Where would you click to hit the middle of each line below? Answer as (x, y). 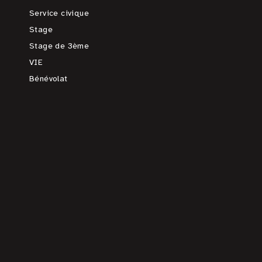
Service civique (59, 13)
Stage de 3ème (59, 46)
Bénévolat (49, 79)
